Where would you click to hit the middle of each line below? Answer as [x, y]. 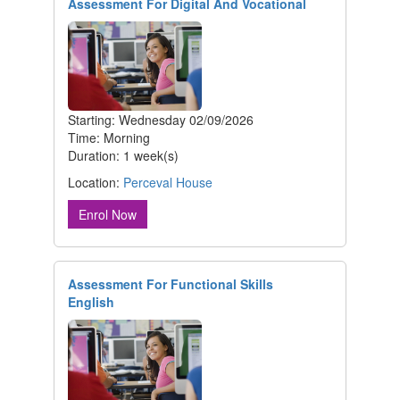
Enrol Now [108, 214]
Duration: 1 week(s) [123, 155]
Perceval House [168, 182]
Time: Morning [109, 137]
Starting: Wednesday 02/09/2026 [161, 119]
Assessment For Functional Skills [171, 283]
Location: [96, 182]
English [91, 301]
